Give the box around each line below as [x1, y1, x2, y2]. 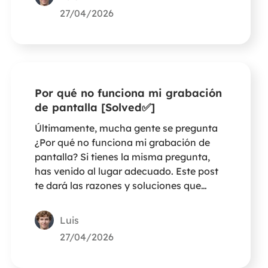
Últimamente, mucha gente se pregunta [34, 121, 218, 134]
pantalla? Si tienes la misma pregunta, [34, 150, 210, 163]
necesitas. [34, 193, 81, 206]
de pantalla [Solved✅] [34, 100, 155, 114]
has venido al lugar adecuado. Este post [34, 165, 218, 177]
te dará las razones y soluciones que [34, 179, 201, 191]
